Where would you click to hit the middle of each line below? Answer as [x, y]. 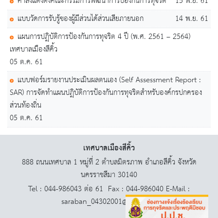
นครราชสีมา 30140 [109, 175]
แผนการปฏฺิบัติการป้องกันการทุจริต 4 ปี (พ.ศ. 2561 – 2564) [104, 37]
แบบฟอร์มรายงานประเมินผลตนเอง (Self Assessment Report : [109, 80]
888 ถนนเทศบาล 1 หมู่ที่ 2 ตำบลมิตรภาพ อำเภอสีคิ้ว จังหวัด [109, 163]
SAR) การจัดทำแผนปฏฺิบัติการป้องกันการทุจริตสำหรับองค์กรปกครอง [106, 93]
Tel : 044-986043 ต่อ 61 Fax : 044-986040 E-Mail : [109, 189]
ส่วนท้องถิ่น [26, 106]
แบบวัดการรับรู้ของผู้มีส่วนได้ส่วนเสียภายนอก [81, 19]
